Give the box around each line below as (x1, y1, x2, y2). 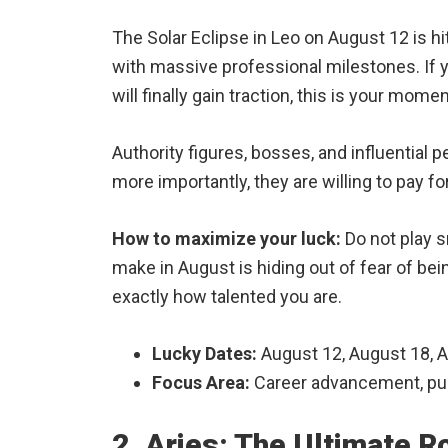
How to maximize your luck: (112, 228, 341, 249)
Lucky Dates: (152, 343, 257, 364)
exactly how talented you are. (112, 286, 342, 307)
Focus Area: (152, 372, 250, 393)
